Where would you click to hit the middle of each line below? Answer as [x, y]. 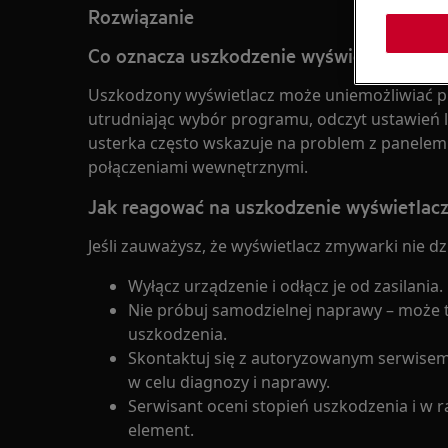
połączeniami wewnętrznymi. [198, 167]
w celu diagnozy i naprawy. [229, 382]
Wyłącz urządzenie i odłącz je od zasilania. [285, 286]
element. [161, 430]
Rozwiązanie [141, 16]
